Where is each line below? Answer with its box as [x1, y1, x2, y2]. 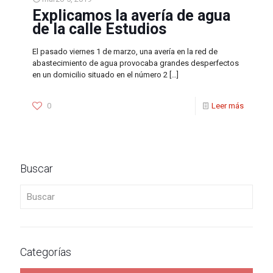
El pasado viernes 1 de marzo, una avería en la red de [32, 47, 218, 56]
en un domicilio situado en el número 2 [32, 70, 168, 79]
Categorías [20, 246, 71, 258]
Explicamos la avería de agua [32, 7, 230, 24]
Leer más [211, 101, 244, 110]
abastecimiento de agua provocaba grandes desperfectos [32, 58, 239, 68]
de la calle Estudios [32, 20, 166, 38]
